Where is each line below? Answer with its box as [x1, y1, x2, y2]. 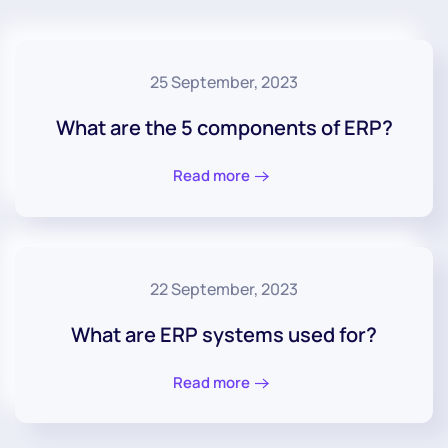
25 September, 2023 [150, 71, 298, 94]
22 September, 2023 [150, 277, 298, 300]
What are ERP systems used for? [71, 320, 377, 348]
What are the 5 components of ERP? [55, 114, 393, 142]
